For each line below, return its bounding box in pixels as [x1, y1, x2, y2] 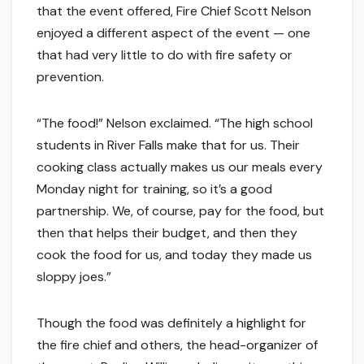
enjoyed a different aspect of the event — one [37, 24, 310, 42]
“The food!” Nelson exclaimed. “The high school [37, 115, 313, 132]
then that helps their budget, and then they [37, 224, 297, 242]
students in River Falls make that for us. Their [37, 136, 300, 154]
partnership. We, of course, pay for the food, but [37, 202, 324, 220]
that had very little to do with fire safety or [37, 46, 292, 64]
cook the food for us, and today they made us [37, 246, 312, 264]
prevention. [37, 68, 104, 86]
